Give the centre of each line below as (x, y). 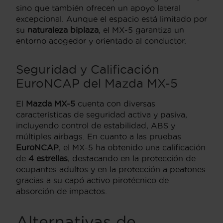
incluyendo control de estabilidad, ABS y (96, 125)
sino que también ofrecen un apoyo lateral (98, 8)
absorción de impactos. (61, 191)
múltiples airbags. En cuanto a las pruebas (99, 136)
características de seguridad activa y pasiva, (102, 114)
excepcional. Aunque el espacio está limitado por (111, 19)
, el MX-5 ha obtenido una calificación (132, 147)
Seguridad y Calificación (88, 69)
